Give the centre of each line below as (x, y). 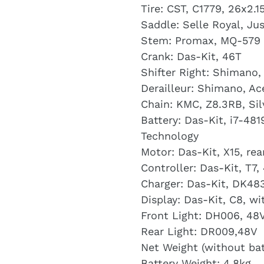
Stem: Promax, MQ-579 (201, 41)
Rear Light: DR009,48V (199, 232)
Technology (170, 136)
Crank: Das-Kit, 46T (191, 57)
